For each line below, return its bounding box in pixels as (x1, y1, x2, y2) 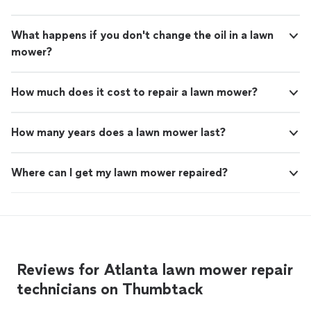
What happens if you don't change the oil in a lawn (11, 28, 274, 42)
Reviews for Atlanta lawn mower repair (17, 260, 293, 280)
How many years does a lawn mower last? (11, 126, 226, 140)
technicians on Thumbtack (17, 280, 203, 299)
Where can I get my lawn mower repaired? (11, 166, 228, 180)
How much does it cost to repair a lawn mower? (11, 85, 258, 99)
